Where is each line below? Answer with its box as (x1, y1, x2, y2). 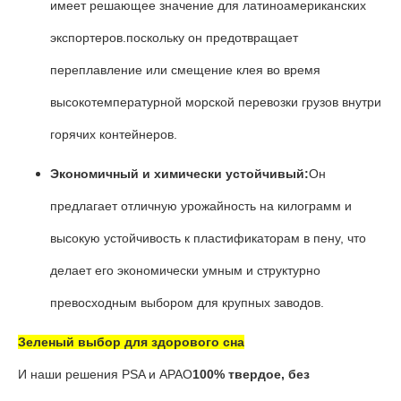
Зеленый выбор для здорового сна (18, 335, 244, 349)
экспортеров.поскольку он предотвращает (50, 30, 298, 45)
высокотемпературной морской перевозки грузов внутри (50, 95, 381, 109)
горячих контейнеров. (50, 127, 177, 141)
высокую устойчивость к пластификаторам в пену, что (50, 231, 366, 245)
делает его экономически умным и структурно (50, 263, 320, 277)
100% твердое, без (192, 367, 310, 381)
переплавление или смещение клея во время (50, 63, 320, 77)
